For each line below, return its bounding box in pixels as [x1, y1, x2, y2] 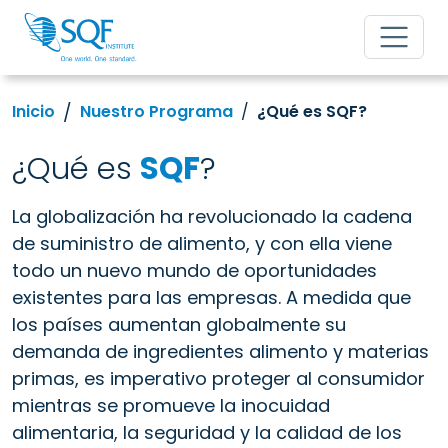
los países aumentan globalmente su [12, 311, 346, 337]
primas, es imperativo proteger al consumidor [12, 365, 425, 391]
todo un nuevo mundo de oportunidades [12, 257, 377, 283]
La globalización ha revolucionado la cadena [12, 203, 412, 229]
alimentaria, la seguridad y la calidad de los [12, 419, 402, 445]
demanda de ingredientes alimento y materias [12, 338, 429, 364]
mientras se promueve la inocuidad [12, 392, 330, 418]
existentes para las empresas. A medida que [12, 284, 411, 310]
